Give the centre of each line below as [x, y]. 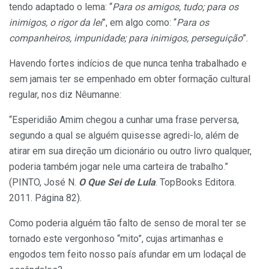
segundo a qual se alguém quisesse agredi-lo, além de [124, 136]
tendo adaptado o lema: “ [61, 7]
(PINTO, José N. [44, 183]
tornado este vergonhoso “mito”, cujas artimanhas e [116, 239]
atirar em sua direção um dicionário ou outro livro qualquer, [130, 151]
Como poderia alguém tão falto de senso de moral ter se [128, 223]
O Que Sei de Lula [117, 183]
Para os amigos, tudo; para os [175, 7]
